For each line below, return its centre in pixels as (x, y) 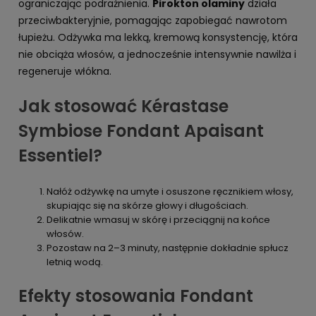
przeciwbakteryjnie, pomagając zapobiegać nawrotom (153, 20)
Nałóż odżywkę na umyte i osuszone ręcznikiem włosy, (170, 191)
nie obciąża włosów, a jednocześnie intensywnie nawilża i (157, 54)
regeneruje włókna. (65, 71)
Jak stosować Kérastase (123, 106)
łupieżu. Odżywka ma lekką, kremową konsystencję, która (158, 37)
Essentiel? (60, 155)
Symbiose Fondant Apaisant (141, 130)
